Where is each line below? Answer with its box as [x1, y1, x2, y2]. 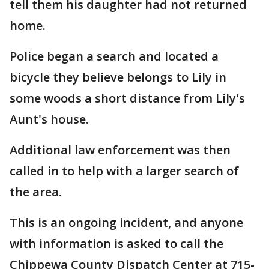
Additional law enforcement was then [10, 141, 231, 158]
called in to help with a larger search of [10, 162, 239, 179]
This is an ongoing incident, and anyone [10, 214, 243, 231]
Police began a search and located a [10, 47, 219, 64]
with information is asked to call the [10, 235, 223, 252]
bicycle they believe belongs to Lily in [10, 68, 226, 85]
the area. [10, 183, 62, 200]
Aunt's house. [10, 110, 89, 127]
